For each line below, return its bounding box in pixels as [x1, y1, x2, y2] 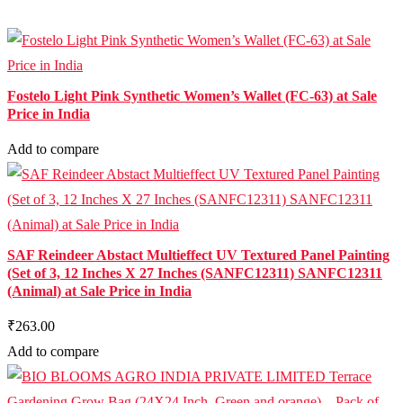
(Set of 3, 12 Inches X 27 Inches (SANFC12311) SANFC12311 [7, 265, 382, 281]
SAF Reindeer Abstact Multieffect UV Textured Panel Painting [7, 247, 390, 263]
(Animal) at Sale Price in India [7, 283, 192, 299]
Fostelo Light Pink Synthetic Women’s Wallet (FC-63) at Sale [7, 88, 377, 103]
